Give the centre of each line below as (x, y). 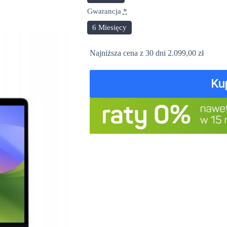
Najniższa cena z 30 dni (128, 53)
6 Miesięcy (109, 27)
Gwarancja (104, 11)
